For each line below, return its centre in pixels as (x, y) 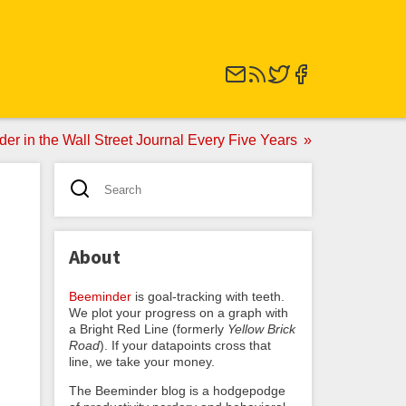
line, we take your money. (142, 361)
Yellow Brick (261, 329)
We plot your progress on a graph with (179, 312)
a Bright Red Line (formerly (148, 329)
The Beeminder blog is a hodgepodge (177, 390)
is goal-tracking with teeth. (208, 296)
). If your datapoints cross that (185, 345)
